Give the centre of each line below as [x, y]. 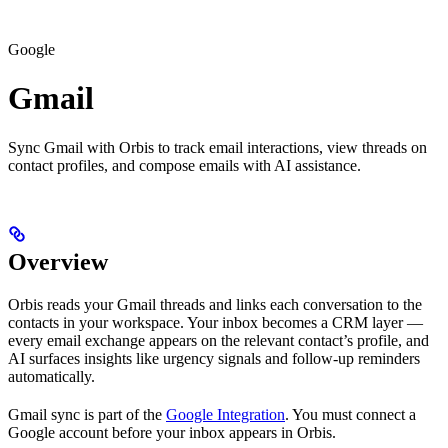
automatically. [51, 376]
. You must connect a [350, 414]
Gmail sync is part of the [87, 414]
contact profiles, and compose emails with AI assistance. [184, 165]
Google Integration [225, 414]
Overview [58, 261]
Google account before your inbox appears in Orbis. [172, 432]
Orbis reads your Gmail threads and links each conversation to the [215, 304]
